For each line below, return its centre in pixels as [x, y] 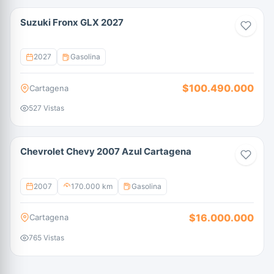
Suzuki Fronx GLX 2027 [72, 22]
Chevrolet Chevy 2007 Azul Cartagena [106, 151]
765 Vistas [46, 237]
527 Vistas [46, 108]
